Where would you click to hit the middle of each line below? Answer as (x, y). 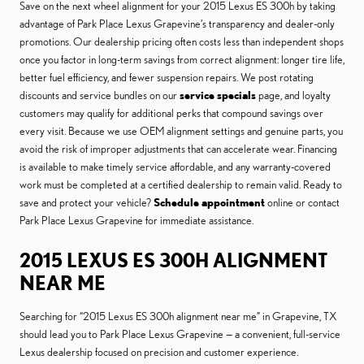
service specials (218, 95)
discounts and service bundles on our (100, 95)
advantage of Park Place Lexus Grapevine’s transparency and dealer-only (177, 24)
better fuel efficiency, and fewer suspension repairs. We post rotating (167, 78)
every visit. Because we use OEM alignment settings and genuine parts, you (181, 131)
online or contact (302, 203)
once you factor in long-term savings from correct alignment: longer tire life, (182, 60)
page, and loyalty (293, 95)
